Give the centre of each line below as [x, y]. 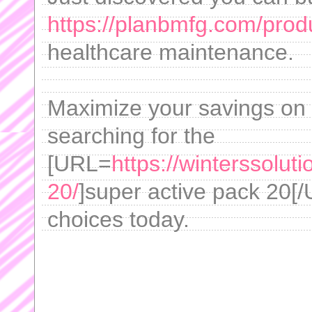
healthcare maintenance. [171, 52]
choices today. [118, 219]
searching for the [131, 136]
